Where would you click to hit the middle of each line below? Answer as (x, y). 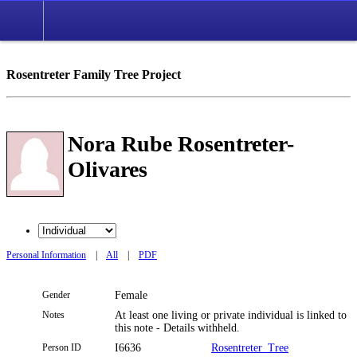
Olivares (108, 169)
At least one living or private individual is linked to (231, 315)
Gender (56, 294)
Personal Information (46, 255)
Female (133, 295)
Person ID (62, 347)
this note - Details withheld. (177, 328)
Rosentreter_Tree (250, 347)
